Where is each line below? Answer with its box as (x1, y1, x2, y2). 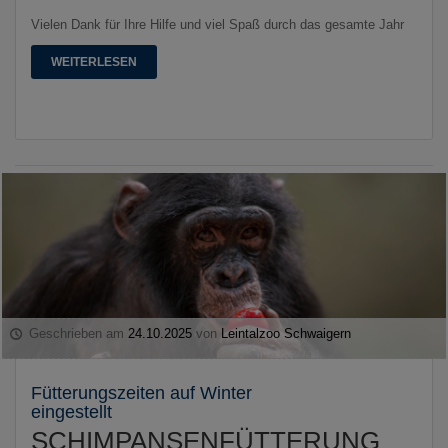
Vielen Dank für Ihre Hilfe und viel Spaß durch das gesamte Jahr (31, 16, 404, 32)
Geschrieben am (25, 326, 129, 342)
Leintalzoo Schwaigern (221, 326, 352, 342)
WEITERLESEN (51, 54, 137, 69)
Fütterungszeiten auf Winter (31, 383, 252, 404)
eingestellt (31, 402, 112, 423)
